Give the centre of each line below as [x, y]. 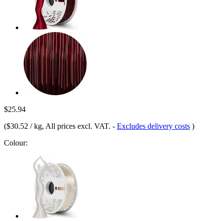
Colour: [16, 143]
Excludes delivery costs [153, 126]
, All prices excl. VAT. [77, 126]
